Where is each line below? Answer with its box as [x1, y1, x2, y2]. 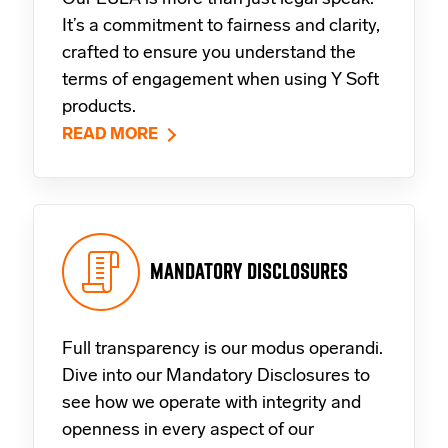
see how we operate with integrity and [62, 393, 361, 413]
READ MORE [62, 126, 158, 143]
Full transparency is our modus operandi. [62, 339, 383, 359]
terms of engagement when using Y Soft [62, 70, 379, 90]
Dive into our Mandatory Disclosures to [62, 366, 370, 386]
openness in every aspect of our [62, 420, 314, 440]
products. [62, 97, 136, 117]
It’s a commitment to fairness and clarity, [62, 16, 380, 36]
